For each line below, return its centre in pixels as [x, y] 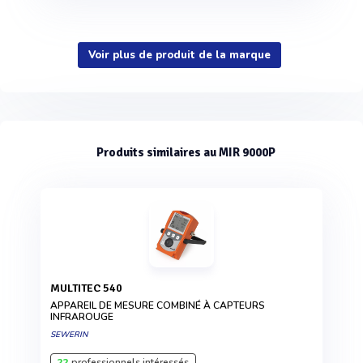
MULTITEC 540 [91, 288]
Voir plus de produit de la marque [179, 55]
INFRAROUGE [82, 316]
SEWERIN [69, 334]
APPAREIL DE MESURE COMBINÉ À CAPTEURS [158, 305]
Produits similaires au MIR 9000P [186, 152]
